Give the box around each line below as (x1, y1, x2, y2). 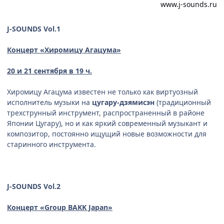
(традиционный (154, 97, 211, 107)
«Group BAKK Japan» (38, 202, 112, 212)
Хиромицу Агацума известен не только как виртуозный (7, 87, 198, 97)
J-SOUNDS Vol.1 (7, 24, 60, 34)
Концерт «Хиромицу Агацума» (7, 45, 121, 55)
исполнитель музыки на (7, 97, 92, 107)
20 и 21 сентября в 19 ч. (7, 66, 92, 76)
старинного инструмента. (7, 139, 96, 149)
